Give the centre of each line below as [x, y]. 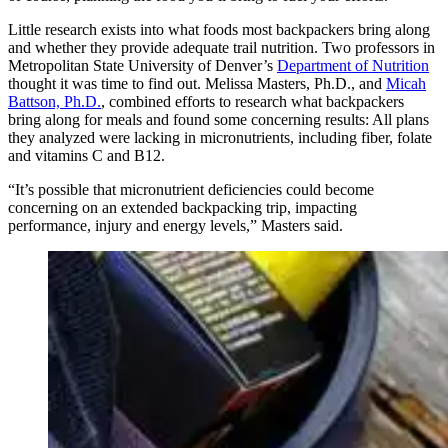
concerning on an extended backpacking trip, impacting [182, 207]
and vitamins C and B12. [86, 155]
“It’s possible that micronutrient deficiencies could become [191, 189]
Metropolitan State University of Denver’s [142, 65]
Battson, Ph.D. [54, 101]
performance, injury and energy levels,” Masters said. [175, 225]
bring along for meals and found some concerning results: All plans [218, 119]
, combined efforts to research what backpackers [252, 101]
